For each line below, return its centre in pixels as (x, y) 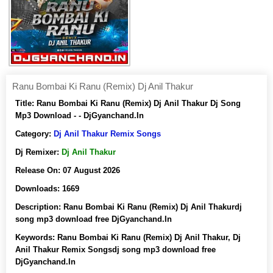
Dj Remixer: (38, 152)
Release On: (39, 170)
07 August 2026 (91, 170)
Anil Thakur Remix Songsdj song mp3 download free (115, 250)
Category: (34, 134)
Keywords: (36, 237)
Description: (39, 207)
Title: (26, 103)
